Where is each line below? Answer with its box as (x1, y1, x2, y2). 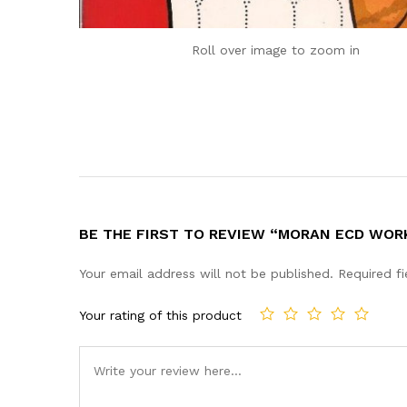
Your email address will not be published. (79, 266, 333, 281)
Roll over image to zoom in (192, 43, 361, 57)
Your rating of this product (79, 307, 242, 323)
